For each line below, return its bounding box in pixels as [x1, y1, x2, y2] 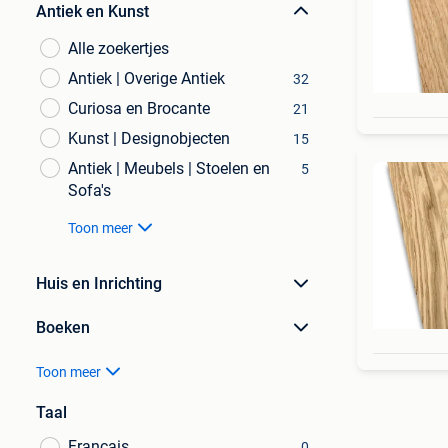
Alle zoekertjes [68, 39, 169, 58]
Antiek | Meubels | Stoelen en [68, 159, 270, 178]
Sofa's [68, 181, 111, 200]
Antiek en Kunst [36, 2, 149, 21]
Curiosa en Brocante [68, 99, 210, 118]
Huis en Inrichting [36, 274, 162, 293]
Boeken [36, 318, 90, 337]
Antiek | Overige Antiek [68, 69, 225, 88]
